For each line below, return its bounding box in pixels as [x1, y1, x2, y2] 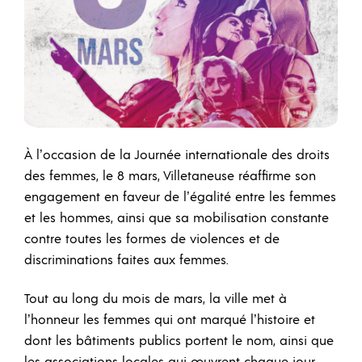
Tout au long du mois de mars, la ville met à [24, 292, 287, 305]
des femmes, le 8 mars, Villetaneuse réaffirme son [24, 170, 316, 183]
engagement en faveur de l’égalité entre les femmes [24, 191, 336, 204]
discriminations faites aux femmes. [24, 254, 229, 267]
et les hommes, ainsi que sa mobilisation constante [24, 212, 329, 225]
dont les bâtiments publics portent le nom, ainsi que [24, 334, 334, 347]
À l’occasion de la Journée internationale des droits [24, 149, 330, 162]
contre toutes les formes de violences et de [24, 233, 280, 246]
